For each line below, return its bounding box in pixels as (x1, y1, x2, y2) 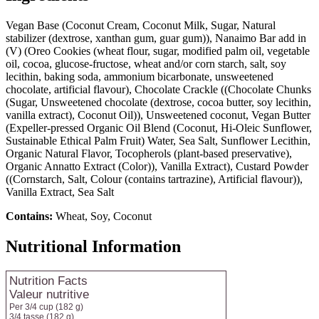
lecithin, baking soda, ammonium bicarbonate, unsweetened (6, 70, 273, 83)
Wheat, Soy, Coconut (53, 209, 152, 222)
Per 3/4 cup (9, 301, 53, 312)
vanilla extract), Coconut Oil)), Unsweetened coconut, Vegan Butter (6, 108, 310, 121)
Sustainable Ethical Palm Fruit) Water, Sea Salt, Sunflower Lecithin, (6, 134, 310, 147)
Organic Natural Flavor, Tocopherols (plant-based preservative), (6, 147, 292, 159)
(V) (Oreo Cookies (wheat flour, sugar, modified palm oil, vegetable (6, 44, 310, 57)
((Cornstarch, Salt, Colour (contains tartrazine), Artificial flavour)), (6, 172, 303, 185)
